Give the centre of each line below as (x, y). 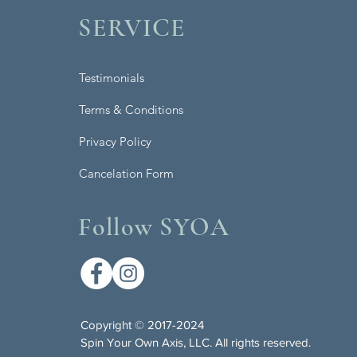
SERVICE (132, 27)
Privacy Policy (116, 141)
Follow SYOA (154, 227)
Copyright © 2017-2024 (144, 325)
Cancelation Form (127, 173)
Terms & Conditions (131, 110)
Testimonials (112, 78)
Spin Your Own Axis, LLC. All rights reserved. (196, 342)
